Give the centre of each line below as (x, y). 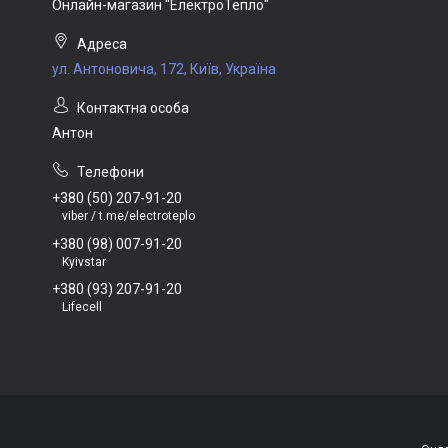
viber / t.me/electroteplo (128, 215)
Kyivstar (84, 261)
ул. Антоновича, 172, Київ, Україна (164, 69)
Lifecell (82, 307)
